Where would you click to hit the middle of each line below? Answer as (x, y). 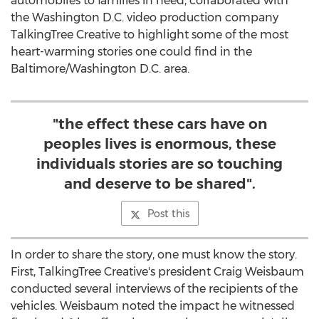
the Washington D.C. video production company (145, 17)
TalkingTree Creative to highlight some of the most (150, 35)
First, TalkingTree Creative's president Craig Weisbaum (157, 272)
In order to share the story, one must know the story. (154, 255)
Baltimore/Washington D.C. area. (100, 69)
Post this (168, 214)
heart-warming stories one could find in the (131, 52)
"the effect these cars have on (159, 124)
